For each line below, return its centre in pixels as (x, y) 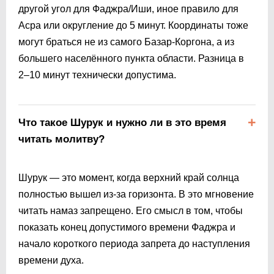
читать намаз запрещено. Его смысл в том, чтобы (131, 210)
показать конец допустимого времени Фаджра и (127, 227)
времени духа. (51, 260)
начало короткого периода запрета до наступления (134, 243)
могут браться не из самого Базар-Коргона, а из (126, 42)
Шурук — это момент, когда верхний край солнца (129, 177)
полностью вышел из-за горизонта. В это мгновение (136, 194)
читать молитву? (61, 139)
